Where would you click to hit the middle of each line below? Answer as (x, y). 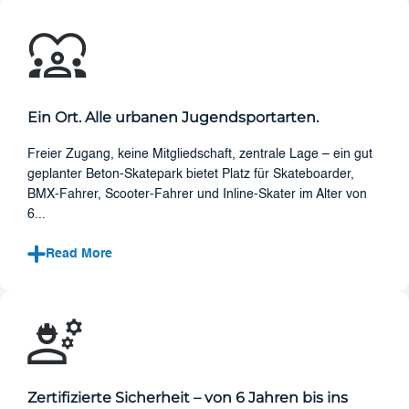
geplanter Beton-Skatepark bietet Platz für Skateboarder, (191, 174)
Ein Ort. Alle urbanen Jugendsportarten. (173, 117)
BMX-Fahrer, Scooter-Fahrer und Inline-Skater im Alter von (197, 194)
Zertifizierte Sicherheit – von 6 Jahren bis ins (188, 398)
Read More (79, 253)
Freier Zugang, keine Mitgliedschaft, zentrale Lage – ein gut (200, 154)
